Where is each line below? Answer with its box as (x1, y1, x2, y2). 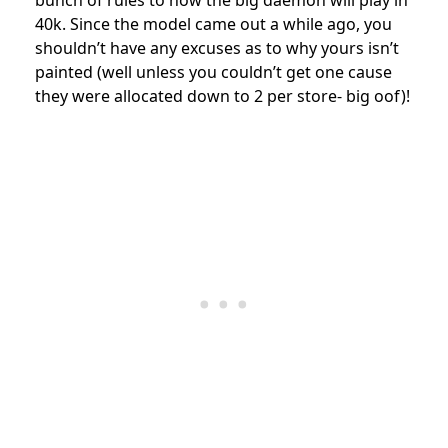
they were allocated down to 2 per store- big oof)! (35, 84, 410, 107)
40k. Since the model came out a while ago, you (35, 12, 392, 35)
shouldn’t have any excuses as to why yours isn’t (35, 36, 399, 59)
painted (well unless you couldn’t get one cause (35, 60, 392, 83)
